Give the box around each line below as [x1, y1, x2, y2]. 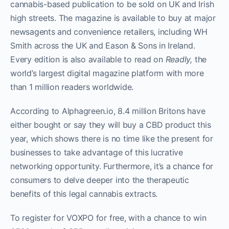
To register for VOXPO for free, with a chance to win [10, 212, 207, 223]
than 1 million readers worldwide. [10, 81, 195, 92]
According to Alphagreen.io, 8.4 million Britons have [10, 105, 205, 116]
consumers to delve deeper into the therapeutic [10, 174, 189, 185]
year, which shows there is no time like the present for [10, 133, 213, 144]
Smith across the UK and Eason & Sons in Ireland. [10, 40, 195, 51]
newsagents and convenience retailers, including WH [10, 26, 208, 37]
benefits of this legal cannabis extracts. [10, 188, 158, 199]
